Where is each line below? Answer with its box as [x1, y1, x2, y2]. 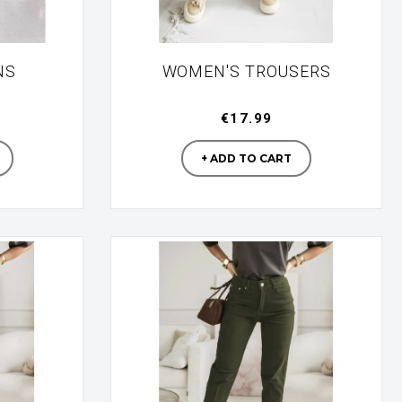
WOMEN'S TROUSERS [162, 62, 331, 81]
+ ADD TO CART [201, 152, 293, 165]
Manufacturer [245, 112, 331, 127]
